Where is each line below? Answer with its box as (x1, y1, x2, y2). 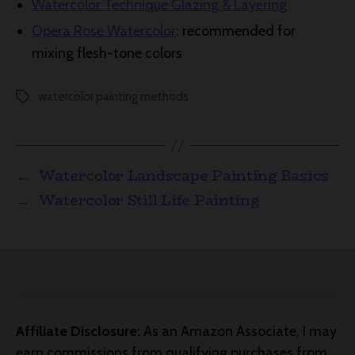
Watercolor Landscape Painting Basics (37, 165, 330, 187)
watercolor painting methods (38, 90, 189, 104)
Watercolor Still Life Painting (37, 189, 259, 212)
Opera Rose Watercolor (32, 22, 176, 40)
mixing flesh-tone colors (32, 44, 182, 62)
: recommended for (176, 22, 296, 40)
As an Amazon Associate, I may (140, 323, 337, 340)
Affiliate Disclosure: (16, 323, 140, 340)
